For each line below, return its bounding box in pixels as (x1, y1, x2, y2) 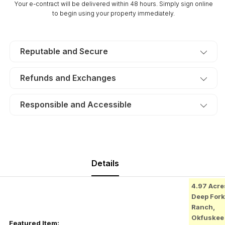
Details (91, 158, 119, 169)
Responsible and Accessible (20, 99, 132, 110)
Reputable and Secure (20, 46, 108, 57)
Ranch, (191, 202, 215, 211)
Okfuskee (191, 213, 224, 221)
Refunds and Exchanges (20, 73, 116, 83)
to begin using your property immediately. (52, 10, 175, 18)
